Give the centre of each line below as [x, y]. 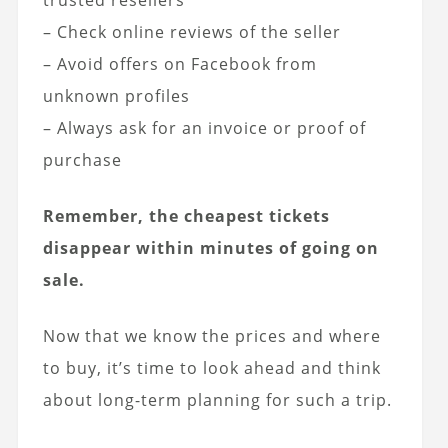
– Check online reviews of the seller [191, 32]
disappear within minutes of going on [210, 248]
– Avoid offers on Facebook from [179, 64]
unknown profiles [116, 96]
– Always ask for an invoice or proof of [204, 128]
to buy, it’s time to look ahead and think [211, 368]
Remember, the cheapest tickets [186, 216]
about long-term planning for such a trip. [217, 400]
